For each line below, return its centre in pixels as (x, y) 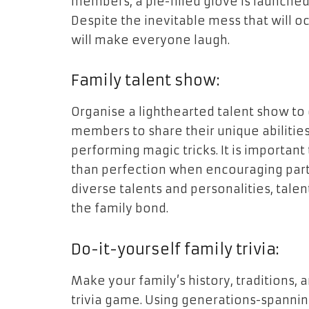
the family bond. (120, 209)
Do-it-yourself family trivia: (178, 250)
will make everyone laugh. (150, 40)
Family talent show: (148, 81)
